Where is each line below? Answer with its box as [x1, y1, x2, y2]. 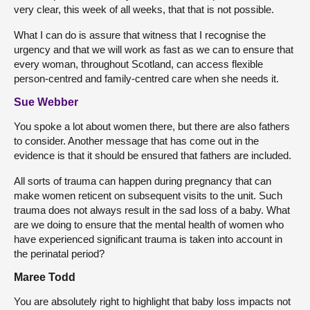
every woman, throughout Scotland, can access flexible [14, 58, 263, 71]
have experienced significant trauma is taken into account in [14, 233, 282, 246]
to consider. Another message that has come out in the [14, 135, 259, 147]
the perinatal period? [14, 248, 104, 260]
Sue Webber [14, 96, 78, 109]
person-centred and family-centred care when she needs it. [14, 73, 279, 85]
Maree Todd [14, 271, 75, 284]
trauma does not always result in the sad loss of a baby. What [14, 204, 290, 217]
